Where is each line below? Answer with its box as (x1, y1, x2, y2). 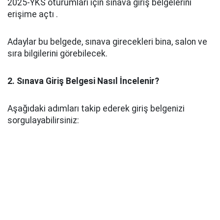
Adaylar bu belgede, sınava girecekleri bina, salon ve (7, 37, 207, 47)
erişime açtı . (7, 9, 58, 19)
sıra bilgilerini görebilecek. (7, 49, 108, 58)
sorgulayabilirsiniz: (7, 115, 79, 125)
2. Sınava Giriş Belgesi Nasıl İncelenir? (7, 76, 159, 86)
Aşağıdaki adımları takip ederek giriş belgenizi (7, 104, 185, 113)
